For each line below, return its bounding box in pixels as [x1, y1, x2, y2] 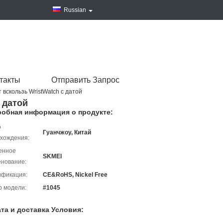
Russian [64, 6, 86, 13]
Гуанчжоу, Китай [43, 129, 91, 136]
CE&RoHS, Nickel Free [43, 171, 108, 178]
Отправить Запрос [51, 76, 119, 84]
